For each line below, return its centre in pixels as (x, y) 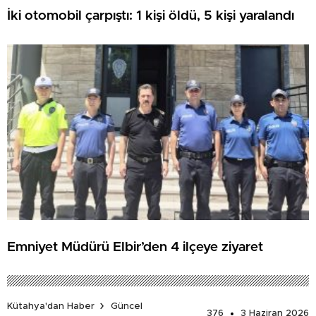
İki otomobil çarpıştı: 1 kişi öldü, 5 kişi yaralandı (151, 16)
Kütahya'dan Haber (51, 306)
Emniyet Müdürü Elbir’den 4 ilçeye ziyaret (135, 247)
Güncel (127, 306)
